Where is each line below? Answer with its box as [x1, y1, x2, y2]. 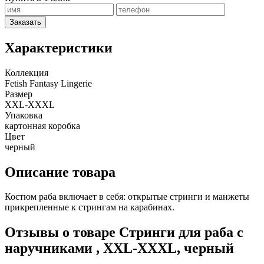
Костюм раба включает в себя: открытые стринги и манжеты [5, 192, 249, 202]
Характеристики [5, 39, 113, 55]
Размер [5, 88, 32, 99]
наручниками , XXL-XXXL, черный [5, 240, 234, 256]
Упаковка [5, 110, 42, 120]
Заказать [9, 17, 41, 27]
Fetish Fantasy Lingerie [5, 78, 92, 88]
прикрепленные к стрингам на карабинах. [5, 202, 174, 213]
